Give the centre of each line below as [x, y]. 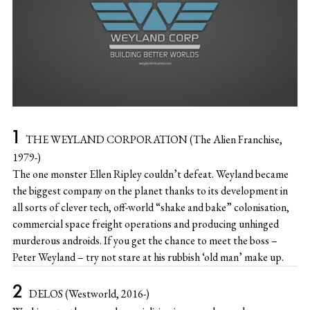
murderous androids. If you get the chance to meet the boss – [145, 240]
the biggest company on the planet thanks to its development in [150, 190]
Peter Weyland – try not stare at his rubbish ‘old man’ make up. [148, 257]
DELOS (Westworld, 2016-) [89, 293]
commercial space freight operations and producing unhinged [145, 224]
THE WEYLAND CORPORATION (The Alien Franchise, [154, 139]
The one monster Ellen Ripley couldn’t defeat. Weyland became [150, 174]
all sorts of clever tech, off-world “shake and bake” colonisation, [151, 207]
